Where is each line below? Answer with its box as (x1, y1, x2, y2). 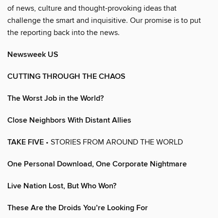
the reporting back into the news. (7, 27, 120, 37)
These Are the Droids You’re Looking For (7, 202, 148, 213)
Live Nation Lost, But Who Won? (7, 181, 116, 191)
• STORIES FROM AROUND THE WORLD (44, 137, 183, 147)
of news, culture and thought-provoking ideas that (7, 3, 177, 13)
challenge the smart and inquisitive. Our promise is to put (7, 15, 201, 25)
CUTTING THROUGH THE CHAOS (7, 71, 126, 82)
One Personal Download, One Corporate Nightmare (7, 159, 187, 169)
